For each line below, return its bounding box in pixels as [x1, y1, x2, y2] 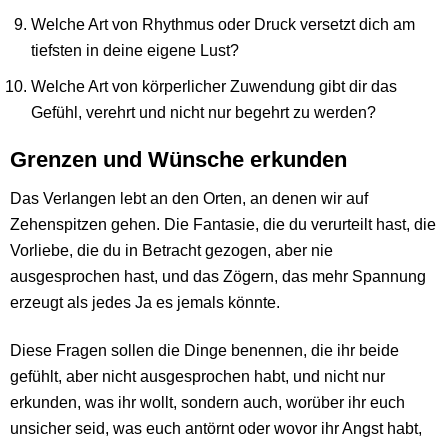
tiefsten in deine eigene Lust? [31, 40, 240, 59]
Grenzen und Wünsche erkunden [10, 147, 347, 173]
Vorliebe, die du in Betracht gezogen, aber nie [10, 241, 333, 260]
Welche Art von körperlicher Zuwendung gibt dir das [31, 76, 398, 95]
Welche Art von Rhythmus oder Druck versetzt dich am [31, 14, 416, 33]
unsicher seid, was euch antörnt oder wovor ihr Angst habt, [10, 418, 422, 437]
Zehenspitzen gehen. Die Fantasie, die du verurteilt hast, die [10, 215, 436, 234]
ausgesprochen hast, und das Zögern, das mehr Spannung [10, 267, 426, 286]
